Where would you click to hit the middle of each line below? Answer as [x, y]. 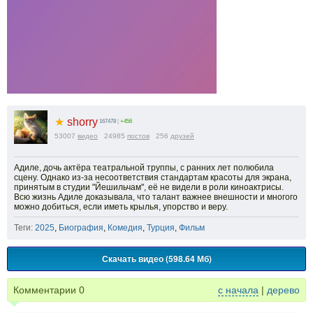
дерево [283, 290]
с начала [238, 290]
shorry [81, 122]
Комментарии [46, 290]
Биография [81, 228]
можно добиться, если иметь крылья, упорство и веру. [121, 207]
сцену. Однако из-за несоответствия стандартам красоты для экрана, [153, 177]
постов [138, 136]
